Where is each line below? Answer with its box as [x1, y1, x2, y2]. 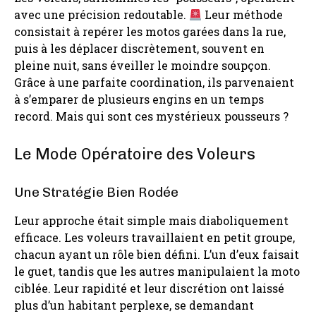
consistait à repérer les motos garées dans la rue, [14, 23, 286, 39]
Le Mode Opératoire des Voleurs [14, 144, 255, 164]
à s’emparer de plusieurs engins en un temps [14, 91, 264, 107]
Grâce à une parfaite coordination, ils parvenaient [14, 74, 294, 90]
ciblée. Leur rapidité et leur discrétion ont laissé [14, 280, 284, 296]
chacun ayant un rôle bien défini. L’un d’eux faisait [14, 246, 299, 262]
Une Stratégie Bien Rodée [14, 183, 178, 200]
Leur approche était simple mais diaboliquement [14, 212, 288, 228]
